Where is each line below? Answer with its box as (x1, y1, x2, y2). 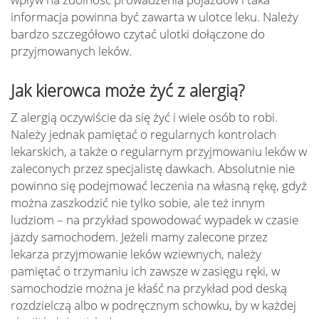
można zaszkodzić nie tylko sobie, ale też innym (11, 194, 265, 211)
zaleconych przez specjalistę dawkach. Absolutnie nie (11, 160, 295, 177)
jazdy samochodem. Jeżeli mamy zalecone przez (11, 229, 268, 245)
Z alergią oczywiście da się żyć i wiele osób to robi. (11, 109, 278, 125)
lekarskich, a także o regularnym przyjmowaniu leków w (11, 143, 307, 159)
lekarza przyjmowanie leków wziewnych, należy (11, 246, 261, 262)
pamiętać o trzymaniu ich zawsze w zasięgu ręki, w (11, 263, 280, 279)
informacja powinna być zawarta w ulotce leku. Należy (11, 9, 298, 25)
